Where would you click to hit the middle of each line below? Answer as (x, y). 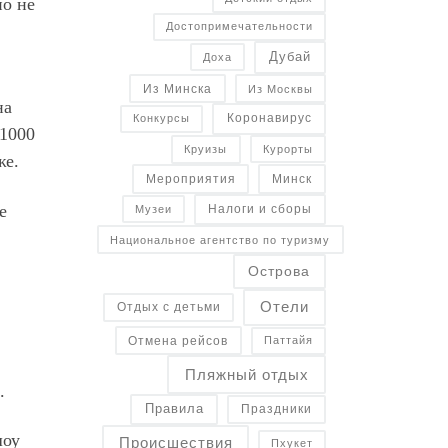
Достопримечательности (239, 26)
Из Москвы (280, 88)
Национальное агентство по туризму (220, 239)
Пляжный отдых (246, 374)
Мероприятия (190, 178)
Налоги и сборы (259, 208)
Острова (279, 272)
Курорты (287, 148)
